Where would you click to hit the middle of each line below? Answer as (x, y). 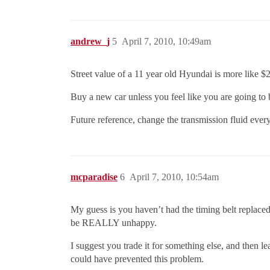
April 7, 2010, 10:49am (166, 42)
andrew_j (90, 42)
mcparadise (94, 177)
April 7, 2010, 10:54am (174, 177)
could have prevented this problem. (137, 259)
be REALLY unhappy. (114, 223)
